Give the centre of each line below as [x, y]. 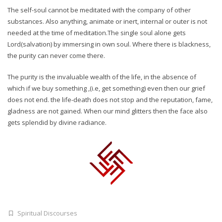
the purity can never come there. [56, 55]
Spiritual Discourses [47, 213]
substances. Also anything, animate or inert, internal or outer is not [107, 21]
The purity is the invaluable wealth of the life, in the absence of [102, 77]
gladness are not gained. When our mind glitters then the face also [108, 111]
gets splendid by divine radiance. [57, 122]
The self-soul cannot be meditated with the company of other [99, 10]
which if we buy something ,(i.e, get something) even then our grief [106, 88]
